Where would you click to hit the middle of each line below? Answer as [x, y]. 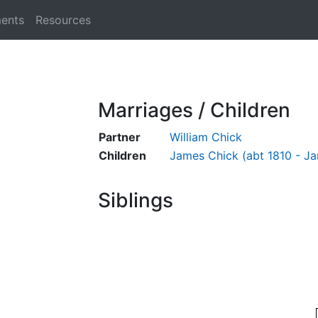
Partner [120, 137]
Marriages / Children [194, 110]
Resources [63, 20]
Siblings [136, 200]
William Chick [206, 137]
